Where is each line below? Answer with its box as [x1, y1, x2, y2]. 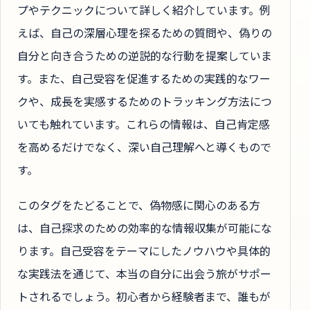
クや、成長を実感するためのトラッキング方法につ [17, 92, 272, 109]
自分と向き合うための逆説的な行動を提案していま [17, 46, 272, 64]
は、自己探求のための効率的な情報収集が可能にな [17, 219, 272, 237]
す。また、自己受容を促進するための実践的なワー [17, 69, 271, 86]
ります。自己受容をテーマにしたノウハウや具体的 [17, 242, 271, 259]
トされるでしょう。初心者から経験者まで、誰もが [17, 288, 271, 305]
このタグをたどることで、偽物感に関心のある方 [17, 197, 260, 214]
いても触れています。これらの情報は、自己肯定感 [17, 115, 270, 132]
